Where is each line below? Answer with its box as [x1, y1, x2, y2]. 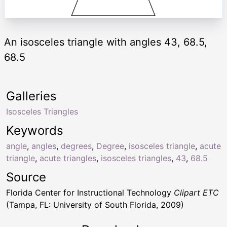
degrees [61, 141, 92, 152]
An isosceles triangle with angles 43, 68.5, [4, 36, 207, 49]
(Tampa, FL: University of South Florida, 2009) [6, 200, 184, 210]
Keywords [6, 123, 63, 138]
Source [6, 170, 46, 185]
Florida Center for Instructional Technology [6, 187, 174, 198]
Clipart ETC [174, 187, 219, 198]
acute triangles [40, 153, 96, 164]
